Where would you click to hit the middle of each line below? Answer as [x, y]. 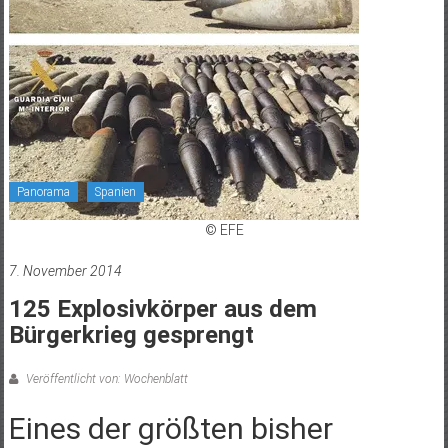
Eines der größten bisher [170, 428]
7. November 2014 [65, 270]
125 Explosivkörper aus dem [162, 308]
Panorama [43, 191]
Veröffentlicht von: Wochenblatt [105, 378]
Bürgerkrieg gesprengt [131, 334]
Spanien [115, 191]
